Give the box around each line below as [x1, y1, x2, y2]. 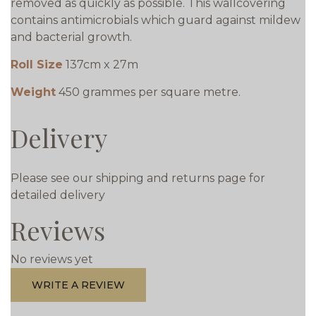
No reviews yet [11, 253, 93, 266]
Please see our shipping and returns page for [11, 171, 265, 185]
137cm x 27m [66, 58, 138, 71]
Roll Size [11, 58, 63, 71]
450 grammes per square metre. [59, 85, 241, 99]
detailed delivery [11, 188, 105, 202]
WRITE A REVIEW [32, 279, 125, 291]
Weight [11, 85, 56, 99]
